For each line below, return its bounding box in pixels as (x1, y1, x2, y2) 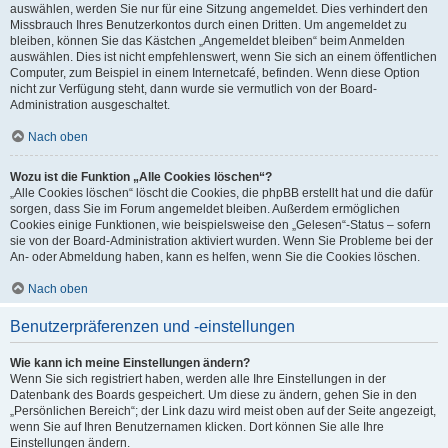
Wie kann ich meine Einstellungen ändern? (10, 356, 250, 370)
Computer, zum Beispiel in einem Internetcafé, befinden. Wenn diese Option (10, 66, 420, 80)
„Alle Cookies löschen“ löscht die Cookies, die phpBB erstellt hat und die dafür (10, 186, 433, 200)
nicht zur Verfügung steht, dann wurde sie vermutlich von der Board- (10, 82, 377, 96)
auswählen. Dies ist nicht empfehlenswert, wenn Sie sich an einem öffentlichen (10, 50, 437, 64)
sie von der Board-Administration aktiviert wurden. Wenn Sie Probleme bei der (10, 234, 433, 248)
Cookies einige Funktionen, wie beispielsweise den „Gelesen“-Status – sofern (10, 218, 431, 232)
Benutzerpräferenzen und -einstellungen (10, 318, 295, 335)
